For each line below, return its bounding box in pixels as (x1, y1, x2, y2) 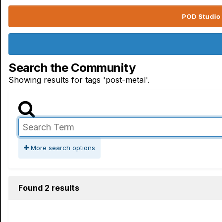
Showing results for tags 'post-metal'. (8, 75, 150, 85)
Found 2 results (18, 183, 79, 193)
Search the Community (8, 60, 136, 75)
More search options (29, 144, 95, 152)
